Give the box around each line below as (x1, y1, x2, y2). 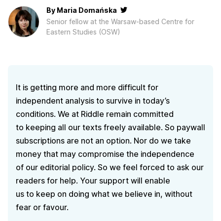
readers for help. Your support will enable (16, 176, 170, 186)
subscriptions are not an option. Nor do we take (16, 136, 191, 146)
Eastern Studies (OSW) (46, 27, 120, 36)
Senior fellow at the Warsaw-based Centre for (46, 17, 194, 26)
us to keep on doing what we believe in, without (16, 189, 192, 199)
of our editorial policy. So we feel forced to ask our (16, 162, 204, 173)
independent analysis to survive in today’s (16, 96, 170, 106)
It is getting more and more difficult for (16, 82, 158, 93)
